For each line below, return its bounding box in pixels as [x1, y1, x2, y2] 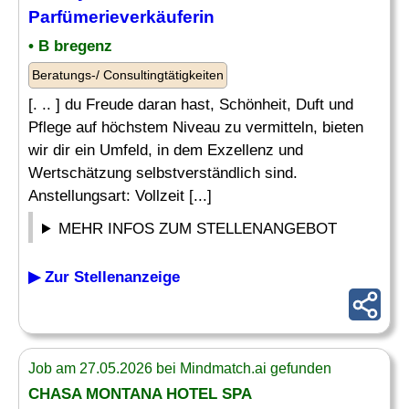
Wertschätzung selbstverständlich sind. [28, 164, 298, 182]
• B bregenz [28, 37, 112, 55]
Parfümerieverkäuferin [28, 7, 215, 26]
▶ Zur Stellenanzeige [28, 268, 180, 286]
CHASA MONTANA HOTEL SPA [28, 385, 252, 403]
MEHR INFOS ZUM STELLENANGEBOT [58, 220, 338, 237]
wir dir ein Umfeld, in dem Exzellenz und [28, 142, 303, 159]
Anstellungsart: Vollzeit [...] [28, 187, 212, 204]
